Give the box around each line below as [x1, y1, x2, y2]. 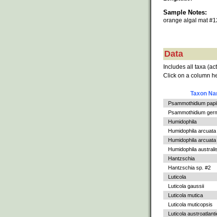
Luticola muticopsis [168, 201, 213, 208]
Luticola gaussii [168, 183, 204, 189]
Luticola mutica [168, 192, 203, 199]
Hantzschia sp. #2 [168, 165, 211, 171]
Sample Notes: [163, 8, 207, 16]
